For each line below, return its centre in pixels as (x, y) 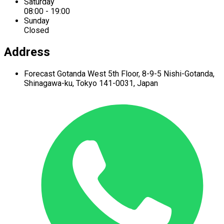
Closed (36, 30)
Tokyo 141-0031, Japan (117, 83)
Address (27, 52)
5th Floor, (125, 74)
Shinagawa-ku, (50, 83)
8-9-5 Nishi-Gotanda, (178, 74)
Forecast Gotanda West (66, 74)
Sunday (37, 21)
